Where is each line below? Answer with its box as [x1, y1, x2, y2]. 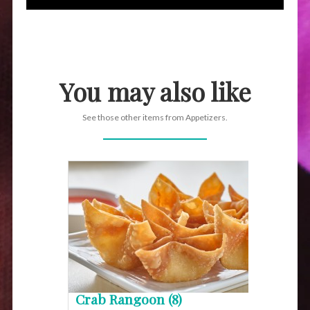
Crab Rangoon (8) [75, 290, 182, 309]
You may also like [59, 75, 251, 109]
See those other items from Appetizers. [82, 112, 228, 123]
